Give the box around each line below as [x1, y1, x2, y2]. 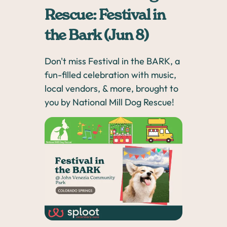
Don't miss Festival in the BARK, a [45, 55, 180, 67]
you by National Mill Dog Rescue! [45, 96, 174, 108]
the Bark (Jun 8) [45, 29, 148, 43]
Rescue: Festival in [45, 9, 165, 23]
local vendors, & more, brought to [45, 83, 178, 94]
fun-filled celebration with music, [45, 69, 176, 81]
